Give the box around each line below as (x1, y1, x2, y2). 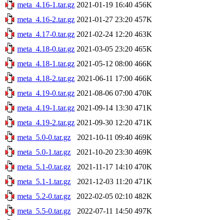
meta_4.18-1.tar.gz (17, 59, 75, 68)
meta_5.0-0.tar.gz (17, 133, 71, 141)
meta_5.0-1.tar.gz (17, 147, 71, 156)
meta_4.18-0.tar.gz (17, 44, 75, 53)
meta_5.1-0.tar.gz (17, 162, 71, 171)
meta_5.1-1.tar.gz (17, 177, 71, 186)
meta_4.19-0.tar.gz (17, 88, 75, 97)
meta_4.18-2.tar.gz (17, 74, 75, 82)
